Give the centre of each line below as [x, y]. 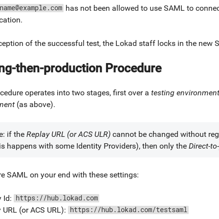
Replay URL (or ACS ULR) [68, 134]
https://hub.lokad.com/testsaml [128, 210]
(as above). [35, 105]
